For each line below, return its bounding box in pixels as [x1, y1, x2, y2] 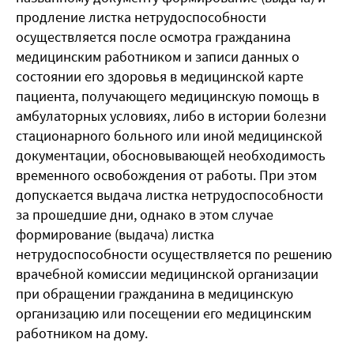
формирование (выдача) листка [16, 225, 214, 244]
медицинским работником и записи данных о [16, 47, 299, 66]
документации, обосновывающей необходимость [16, 146, 326, 165]
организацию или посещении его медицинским [16, 304, 311, 323]
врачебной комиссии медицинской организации [16, 265, 318, 284]
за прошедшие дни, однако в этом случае [16, 205, 273, 224]
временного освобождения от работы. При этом [16, 166, 317, 185]
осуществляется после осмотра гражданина [16, 28, 291, 47]
